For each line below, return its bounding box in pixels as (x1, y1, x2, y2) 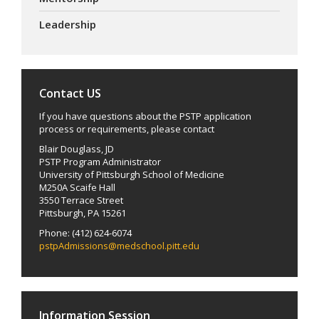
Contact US (39, 85, 101, 102)
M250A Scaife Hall (39, 181, 115, 194)
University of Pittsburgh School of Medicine (39, 168, 224, 182)
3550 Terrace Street (39, 194, 123, 207)
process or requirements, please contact (39, 122, 214, 136)
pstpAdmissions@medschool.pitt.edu (39, 239, 199, 253)
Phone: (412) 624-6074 (39, 226, 132, 240)
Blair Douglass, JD (39, 142, 114, 156)
